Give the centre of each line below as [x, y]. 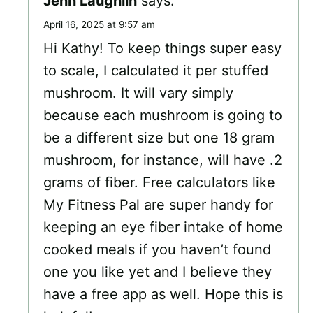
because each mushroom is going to [163, 116]
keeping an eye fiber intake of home [163, 227]
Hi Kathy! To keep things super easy [162, 49]
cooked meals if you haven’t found [157, 250]
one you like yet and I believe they [158, 272]
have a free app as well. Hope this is [163, 294]
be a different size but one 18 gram [159, 138]
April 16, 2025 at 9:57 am [99, 25]
